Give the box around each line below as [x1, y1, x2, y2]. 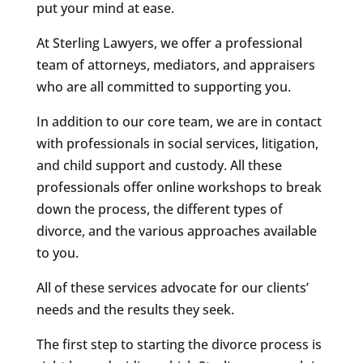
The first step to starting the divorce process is [36, 335, 322, 353]
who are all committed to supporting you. [36, 77, 291, 96]
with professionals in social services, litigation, [36, 134, 318, 152]
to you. [36, 243, 79, 262]
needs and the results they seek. [36, 300, 234, 318]
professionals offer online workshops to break [36, 177, 322, 196]
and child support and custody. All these [36, 156, 282, 174]
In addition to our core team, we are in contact [36, 112, 322, 130]
